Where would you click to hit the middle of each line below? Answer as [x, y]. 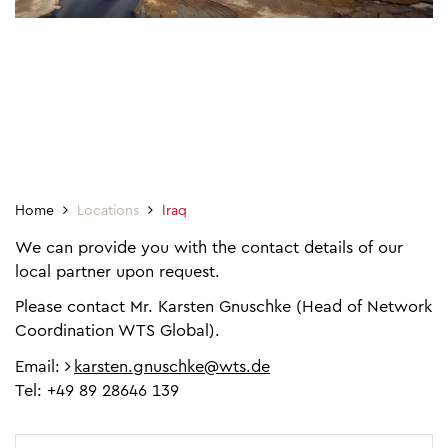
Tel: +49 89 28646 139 [97, 391]
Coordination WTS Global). [117, 331]
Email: [40, 367]
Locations [108, 211]
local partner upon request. [117, 272]
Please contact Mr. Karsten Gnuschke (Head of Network [223, 307]
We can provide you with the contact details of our [209, 248]
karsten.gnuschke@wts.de [172, 367]
